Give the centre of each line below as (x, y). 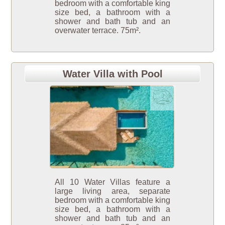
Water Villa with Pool (113, 74)
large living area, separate (113, 191)
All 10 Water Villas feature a (113, 182)
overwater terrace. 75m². (98, 30)
